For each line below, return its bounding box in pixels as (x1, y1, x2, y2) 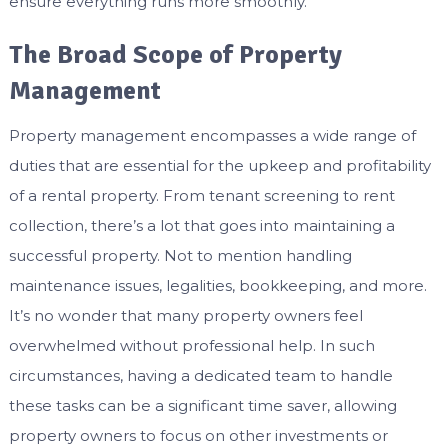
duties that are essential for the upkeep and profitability (8, 155, 431, 175)
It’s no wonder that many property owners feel (8, 305, 363, 325)
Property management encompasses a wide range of (8, 125, 416, 145)
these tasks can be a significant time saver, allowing (8, 395, 397, 415)
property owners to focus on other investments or (8, 425, 388, 445)
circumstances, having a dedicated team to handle (8, 365, 393, 385)
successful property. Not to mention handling (8, 245, 352, 265)
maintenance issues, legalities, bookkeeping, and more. (8, 275, 427, 295)
